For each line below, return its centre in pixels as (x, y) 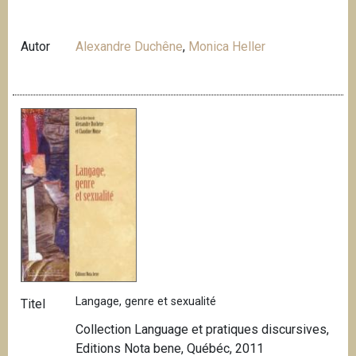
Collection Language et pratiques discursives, (203, 330)
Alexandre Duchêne (130, 47)
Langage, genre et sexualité (146, 302)
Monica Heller (227, 47)
